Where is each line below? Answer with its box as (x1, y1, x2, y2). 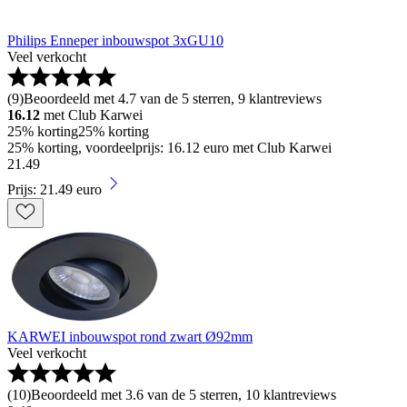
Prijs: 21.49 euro (7, 182, 102, 198)
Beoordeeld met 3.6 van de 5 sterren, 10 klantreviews (31, 387, 336, 403)
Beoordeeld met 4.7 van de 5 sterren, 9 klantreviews (24, 91, 322, 107)
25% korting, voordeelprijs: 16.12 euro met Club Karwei (7, 140, 332, 156)
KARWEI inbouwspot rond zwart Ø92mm (7, 329, 253, 345)
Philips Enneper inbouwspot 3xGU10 (7, 33, 223, 49)
